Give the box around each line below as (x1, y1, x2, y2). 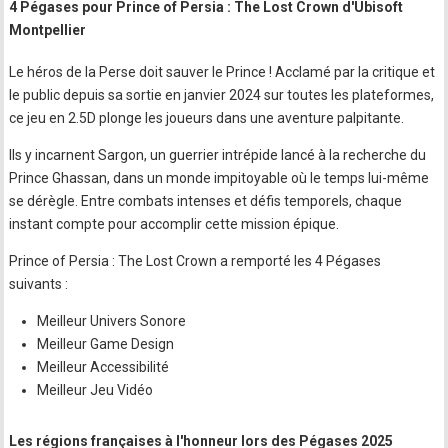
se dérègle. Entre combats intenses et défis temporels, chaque (9, 192, 403, 209)
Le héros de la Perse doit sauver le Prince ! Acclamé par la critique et (9, 63, 436, 80)
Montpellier (9, 22, 87, 39)
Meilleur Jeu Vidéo (37, 381, 154, 398)
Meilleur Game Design (37, 335, 175, 352)
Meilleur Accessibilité (37, 358, 170, 375)
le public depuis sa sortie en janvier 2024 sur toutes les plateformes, (9, 86, 435, 103)
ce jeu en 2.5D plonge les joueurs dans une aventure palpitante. (9, 109, 405, 126)
